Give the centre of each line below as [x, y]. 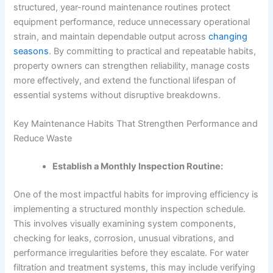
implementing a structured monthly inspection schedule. [130, 209]
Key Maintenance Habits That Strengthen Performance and [136, 124]
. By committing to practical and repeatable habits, [153, 51]
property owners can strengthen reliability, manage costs [132, 66]
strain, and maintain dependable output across [111, 36]
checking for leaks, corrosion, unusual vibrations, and [124, 238]
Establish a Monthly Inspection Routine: [139, 167]
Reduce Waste [43, 139]
